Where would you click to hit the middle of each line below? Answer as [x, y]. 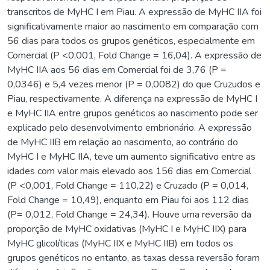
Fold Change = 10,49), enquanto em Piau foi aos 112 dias [128, 200]
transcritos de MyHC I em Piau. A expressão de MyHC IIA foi [134, 12]
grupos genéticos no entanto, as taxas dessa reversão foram [133, 258]
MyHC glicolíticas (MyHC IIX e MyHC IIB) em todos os [120, 243]
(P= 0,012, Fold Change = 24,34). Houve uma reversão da [129, 214]
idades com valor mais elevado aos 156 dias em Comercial [129, 171]
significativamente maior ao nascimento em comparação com [133, 26]
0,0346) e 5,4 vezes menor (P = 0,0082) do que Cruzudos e [134, 84]
